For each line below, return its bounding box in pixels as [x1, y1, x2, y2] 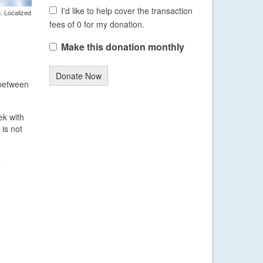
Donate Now [55, 70, 102, 82]
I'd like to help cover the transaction [61, 5, 193, 17]
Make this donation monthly [60, 40, 184, 54]
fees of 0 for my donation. [49, 18, 144, 31]
